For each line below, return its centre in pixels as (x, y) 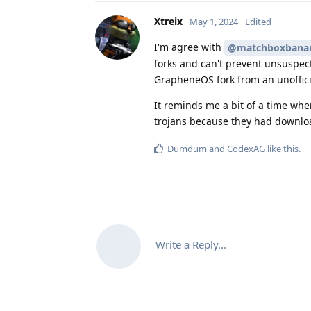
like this (282, 149)
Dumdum (187, 149)
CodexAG (246, 149)
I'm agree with (189, 47)
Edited (258, 21)
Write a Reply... (191, 245)
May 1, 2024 (214, 21)
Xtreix (168, 21)
